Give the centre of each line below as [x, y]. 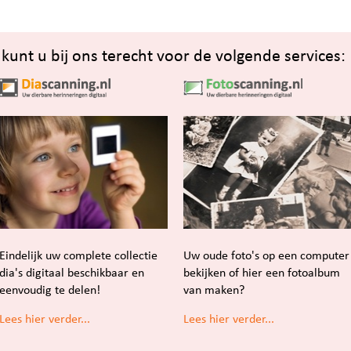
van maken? [214, 290]
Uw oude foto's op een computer [266, 255]
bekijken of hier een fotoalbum [262, 273]
